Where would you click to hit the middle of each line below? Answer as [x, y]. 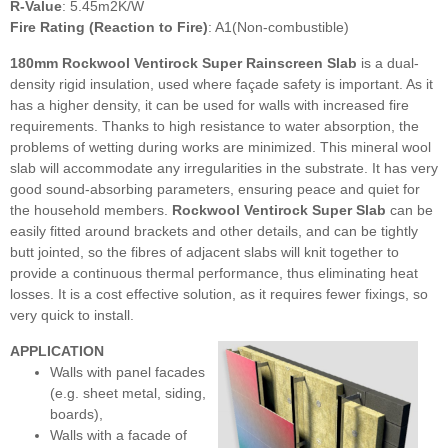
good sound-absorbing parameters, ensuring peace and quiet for [215, 189]
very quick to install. [72, 315]
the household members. [91, 210]
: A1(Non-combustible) [278, 27]
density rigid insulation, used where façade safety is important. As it [221, 84]
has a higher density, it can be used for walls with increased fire [209, 105]
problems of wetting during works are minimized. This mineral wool [220, 147]
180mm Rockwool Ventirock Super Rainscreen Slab [183, 63]
